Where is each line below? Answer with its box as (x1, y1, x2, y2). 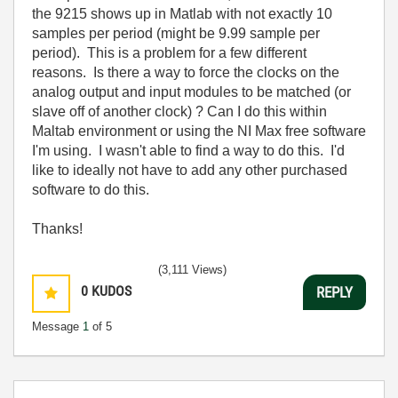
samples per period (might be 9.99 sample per (32, 26, 320, 41)
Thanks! (32, 221, 83, 236)
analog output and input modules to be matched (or (32, 84, 351, 99)
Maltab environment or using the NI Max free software (32, 123, 366, 139)
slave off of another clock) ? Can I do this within (32, 104, 327, 119)
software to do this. (32, 182, 149, 197)
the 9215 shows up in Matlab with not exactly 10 (32, 6, 332, 21)
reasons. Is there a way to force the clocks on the (32, 65, 339, 80)
